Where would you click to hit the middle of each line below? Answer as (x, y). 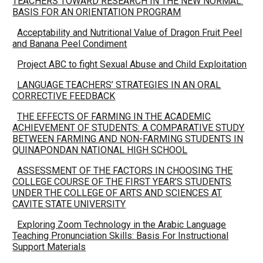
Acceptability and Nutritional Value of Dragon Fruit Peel (130, 33)
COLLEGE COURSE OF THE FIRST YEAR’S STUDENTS (122, 182)
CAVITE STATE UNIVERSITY (69, 204)
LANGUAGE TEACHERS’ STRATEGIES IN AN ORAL (119, 85)
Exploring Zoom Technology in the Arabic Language (122, 225)
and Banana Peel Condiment (70, 44)
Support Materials (49, 247)
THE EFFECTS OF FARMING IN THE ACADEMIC (114, 117)
